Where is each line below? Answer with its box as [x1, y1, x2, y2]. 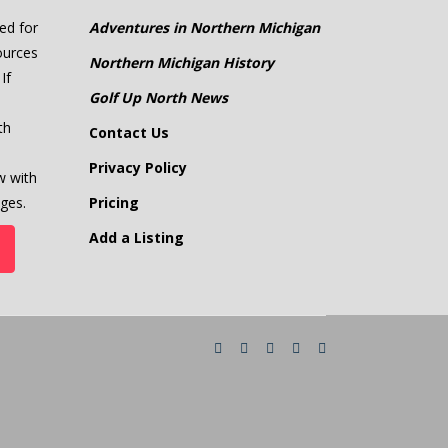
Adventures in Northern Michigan [88, 17, 320, 37]
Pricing [88, 192, 139, 212]
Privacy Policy [88, 157, 187, 177]
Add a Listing [88, 227, 184, 247]
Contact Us [88, 122, 169, 142]
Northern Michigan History [88, 52, 274, 72]
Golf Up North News [88, 87, 228, 107]
